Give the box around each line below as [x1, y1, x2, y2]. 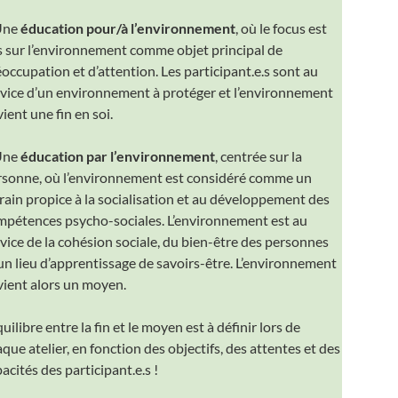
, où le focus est [235, 19, 327, 36]
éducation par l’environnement [20, 147, 215, 164]
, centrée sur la [214, 147, 302, 164]
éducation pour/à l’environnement [20, 19, 235, 36]
